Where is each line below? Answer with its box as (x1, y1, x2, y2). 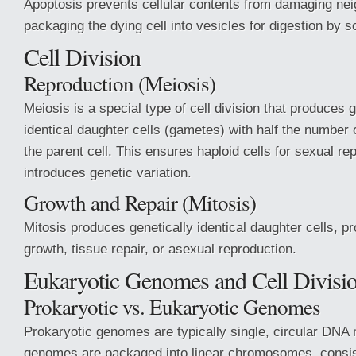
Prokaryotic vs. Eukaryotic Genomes (24, 292, 320, 321)
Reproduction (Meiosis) (24, 68, 215, 98)
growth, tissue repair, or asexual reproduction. (24, 241, 296, 257)
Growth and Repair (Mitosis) (24, 188, 256, 217)
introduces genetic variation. (24, 164, 192, 180)
